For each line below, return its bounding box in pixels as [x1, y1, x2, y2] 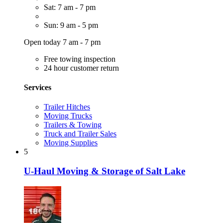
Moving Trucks [44, 111, 92, 120]
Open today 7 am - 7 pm [24, 37, 101, 46]
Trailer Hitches [44, 103, 90, 111]
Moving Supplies [44, 138, 98, 147]
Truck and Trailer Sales [44, 129, 116, 138]
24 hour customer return [44, 63, 119, 72]
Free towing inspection [44, 54, 115, 63]
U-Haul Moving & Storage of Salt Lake [24, 165, 185, 176]
